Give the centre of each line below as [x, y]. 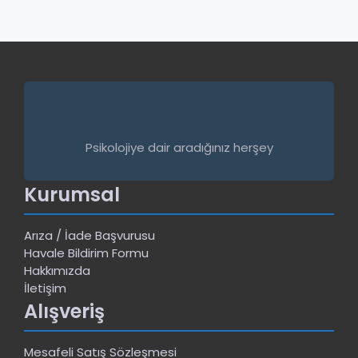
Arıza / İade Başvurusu [89, 236]
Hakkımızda [57, 271]
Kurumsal [72, 195]
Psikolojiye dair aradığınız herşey [179, 148]
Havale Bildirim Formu [86, 253]
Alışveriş [64, 312]
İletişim [45, 288]
